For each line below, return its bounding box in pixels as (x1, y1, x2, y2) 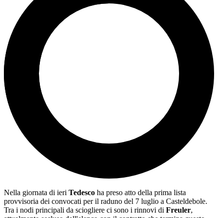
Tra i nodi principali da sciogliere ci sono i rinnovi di (4, 206, 166, 215)
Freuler (166, 206, 191, 215)
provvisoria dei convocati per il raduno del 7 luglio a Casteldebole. (4, 197, 207, 206)
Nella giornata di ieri (4, 188, 69, 197)
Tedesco (69, 188, 95, 197)
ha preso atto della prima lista (95, 188, 186, 197)
